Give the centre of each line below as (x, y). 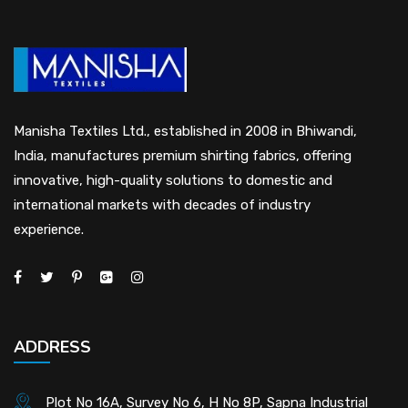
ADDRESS (52, 347)
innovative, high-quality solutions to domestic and (173, 180)
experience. (49, 229)
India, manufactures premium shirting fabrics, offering (183, 155)
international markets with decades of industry (162, 204)
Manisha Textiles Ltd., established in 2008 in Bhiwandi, (185, 131)
